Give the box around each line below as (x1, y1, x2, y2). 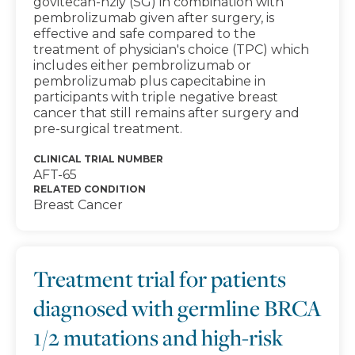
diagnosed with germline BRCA (33, 293, 322, 323)
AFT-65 (33, 167, 77, 182)
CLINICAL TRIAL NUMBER (33, 153, 163, 165)
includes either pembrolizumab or (33, 58, 251, 73)
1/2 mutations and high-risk (33, 323, 283, 352)
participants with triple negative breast (33, 90, 278, 105)
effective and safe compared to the (33, 26, 256, 41)
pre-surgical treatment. (33, 121, 182, 136)
